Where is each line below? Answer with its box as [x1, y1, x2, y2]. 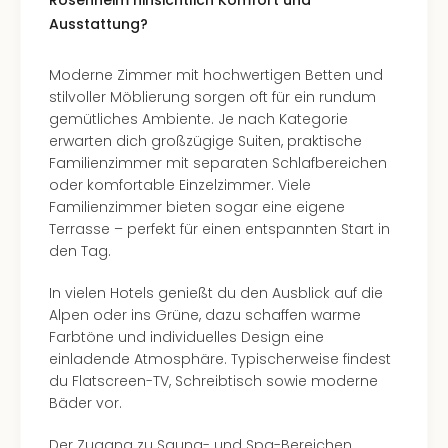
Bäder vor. [49, 393, 122, 413]
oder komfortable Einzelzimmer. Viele [49, 175, 311, 195]
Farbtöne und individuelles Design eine [49, 327, 324, 347]
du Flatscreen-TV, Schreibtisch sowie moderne [49, 371, 378, 391]
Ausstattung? [49, 14, 148, 34]
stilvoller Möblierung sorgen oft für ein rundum [49, 87, 376, 107]
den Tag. [49, 241, 111, 261]
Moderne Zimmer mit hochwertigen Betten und [49, 65, 383, 85]
